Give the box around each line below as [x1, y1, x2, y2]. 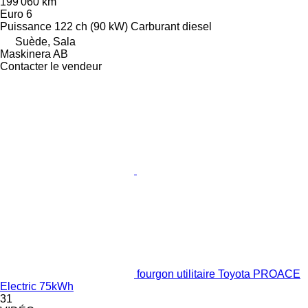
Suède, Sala [15, 36, 76, 48]
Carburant [131, 21, 179, 33]
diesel [182, 21, 212, 33]
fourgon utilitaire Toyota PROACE [137, 268, 300, 280]
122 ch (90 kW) [54, 21, 128, 33]
